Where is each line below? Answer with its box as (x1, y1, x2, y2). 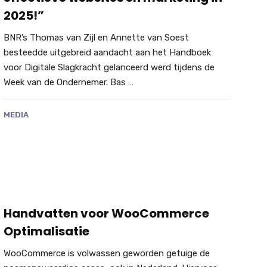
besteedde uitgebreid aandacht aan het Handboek (3, 46, 211, 58)
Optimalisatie (3, 223, 89, 240)
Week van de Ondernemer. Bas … (3, 76, 133, 88)
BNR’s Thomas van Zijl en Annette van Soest (3, 32, 189, 43)
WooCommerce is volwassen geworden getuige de (3, 248, 210, 259)
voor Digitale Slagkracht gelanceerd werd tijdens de (3, 61, 215, 73)
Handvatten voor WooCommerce (3, 205, 209, 222)
